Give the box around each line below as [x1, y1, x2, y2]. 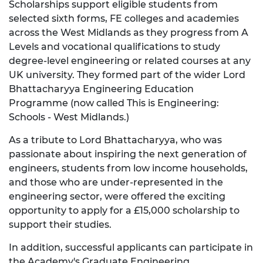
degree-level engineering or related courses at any [9, 55, 251, 66]
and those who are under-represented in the [9, 176, 223, 188]
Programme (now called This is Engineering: [9, 97, 219, 109]
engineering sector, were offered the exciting [9, 190, 225, 202]
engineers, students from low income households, [9, 162, 248, 174]
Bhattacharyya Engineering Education [9, 83, 194, 95]
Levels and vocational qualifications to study [9, 41, 220, 52]
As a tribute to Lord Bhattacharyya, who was [9, 134, 222, 146]
